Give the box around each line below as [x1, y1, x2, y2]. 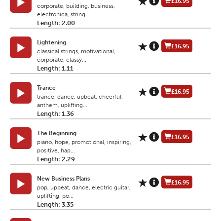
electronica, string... [37, 11, 90, 18]
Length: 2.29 [37, 155, 75, 163]
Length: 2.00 [37, 19, 75, 27]
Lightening [37, 39, 66, 46]
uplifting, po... [37, 192, 74, 200]
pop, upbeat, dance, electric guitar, [37, 184, 131, 191]
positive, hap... [37, 147, 75, 154]
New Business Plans [37, 175, 90, 183]
